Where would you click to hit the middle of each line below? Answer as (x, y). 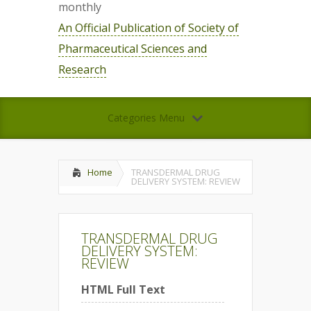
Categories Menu (146, 118)
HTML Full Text (123, 289)
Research (82, 69)
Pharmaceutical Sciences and (133, 49)
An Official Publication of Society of (149, 28)
